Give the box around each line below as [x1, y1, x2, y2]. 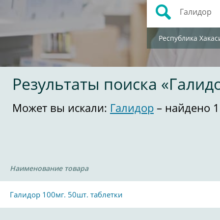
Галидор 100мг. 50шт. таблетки [10, 190, 123, 199]
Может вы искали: [12, 100, 110, 115]
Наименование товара [10, 164, 88, 173]
